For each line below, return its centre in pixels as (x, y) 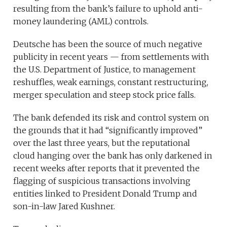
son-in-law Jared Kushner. (64, 206)
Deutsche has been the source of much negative (108, 44)
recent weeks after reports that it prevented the (107, 168)
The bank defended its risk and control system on (111, 118)
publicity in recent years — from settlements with (111, 57)
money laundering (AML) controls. (81, 22)
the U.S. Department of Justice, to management (105, 70)
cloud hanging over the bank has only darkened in (113, 156)
